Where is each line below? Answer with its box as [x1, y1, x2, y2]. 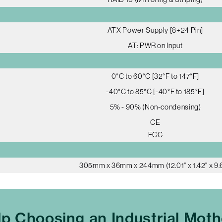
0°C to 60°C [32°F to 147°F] [111, 72, 200, 81]
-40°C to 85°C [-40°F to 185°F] [106, 87, 205, 96]
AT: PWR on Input [128, 41, 183, 50]
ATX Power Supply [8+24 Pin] [107, 26, 204, 35]
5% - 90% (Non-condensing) [110, 103, 201, 111]
